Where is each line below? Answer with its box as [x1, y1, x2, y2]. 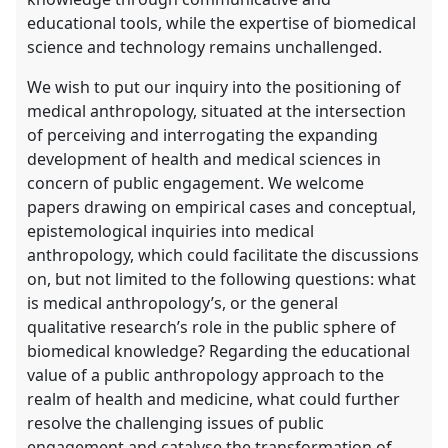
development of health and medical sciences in [27, 147, 382, 170]
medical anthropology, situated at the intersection [27, 99, 407, 122]
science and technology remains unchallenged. [27, 35, 383, 58]
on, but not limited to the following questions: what [27, 267, 417, 290]
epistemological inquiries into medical [27, 219, 315, 242]
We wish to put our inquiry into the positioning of [27, 75, 402, 98]
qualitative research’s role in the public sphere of [27, 315, 397, 338]
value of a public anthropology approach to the [27, 363, 385, 386]
